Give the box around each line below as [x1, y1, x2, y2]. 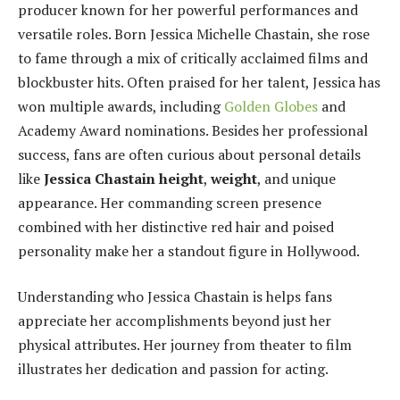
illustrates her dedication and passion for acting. [18, 359, 329, 379]
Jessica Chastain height [44, 168, 204, 188]
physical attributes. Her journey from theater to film [18, 335, 352, 355]
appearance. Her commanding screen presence [18, 192, 321, 212]
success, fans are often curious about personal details [18, 144, 361, 164]
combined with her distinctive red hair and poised [18, 216, 334, 237]
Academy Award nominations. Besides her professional [18, 120, 368, 140]
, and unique [257, 168, 336, 188]
